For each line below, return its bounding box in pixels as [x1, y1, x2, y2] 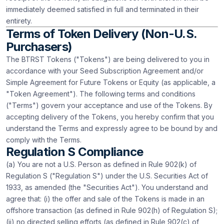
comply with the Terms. [6, 135, 81, 144]
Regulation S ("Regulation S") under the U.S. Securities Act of [6, 171, 208, 180]
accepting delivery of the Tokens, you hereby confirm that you [6, 112, 214, 121]
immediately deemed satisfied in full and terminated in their [6, 5, 199, 13]
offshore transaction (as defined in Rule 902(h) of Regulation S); [6, 206, 217, 214]
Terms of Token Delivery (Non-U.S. [6, 26, 197, 41]
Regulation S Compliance [6, 144, 143, 159]
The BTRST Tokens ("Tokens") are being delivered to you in [6, 55, 209, 63]
